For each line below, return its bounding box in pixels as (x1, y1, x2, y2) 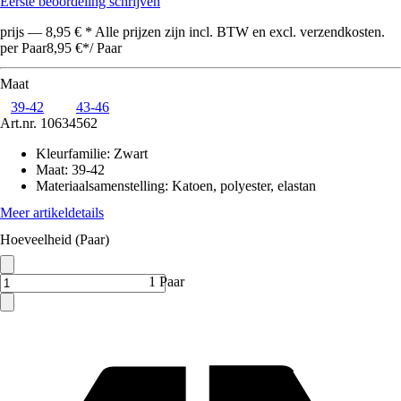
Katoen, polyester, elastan (172, 178, 316, 193)
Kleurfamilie (36, 146, 107, 161)
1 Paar (149, 274, 184, 289)
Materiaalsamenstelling (36, 178, 165, 193)
